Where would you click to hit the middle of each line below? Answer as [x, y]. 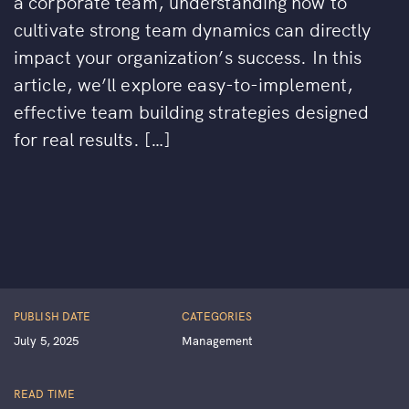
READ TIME [44, 393]
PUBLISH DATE [52, 315]
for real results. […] [93, 138]
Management [218, 340]
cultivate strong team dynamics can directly [193, 28]
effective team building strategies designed [192, 110]
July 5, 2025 [47, 340]
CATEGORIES [217, 315]
